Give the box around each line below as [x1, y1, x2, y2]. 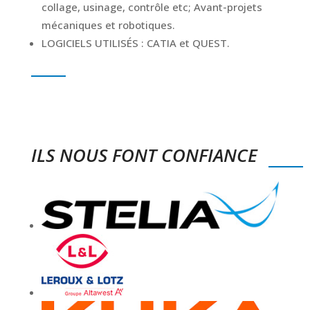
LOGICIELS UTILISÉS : [41, 35, 147, 50]
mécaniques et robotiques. [41, 17, 175, 32]
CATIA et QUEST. [146, 35, 230, 50]
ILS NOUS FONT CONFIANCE [30, 142, 257, 167]
